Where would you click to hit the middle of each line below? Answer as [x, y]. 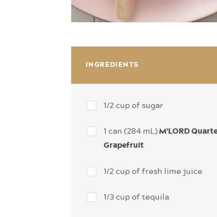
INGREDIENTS [112, 65]
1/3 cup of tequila [136, 196]
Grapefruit [124, 145]
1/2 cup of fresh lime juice [153, 171]
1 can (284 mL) [131, 131]
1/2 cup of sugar [133, 105]
